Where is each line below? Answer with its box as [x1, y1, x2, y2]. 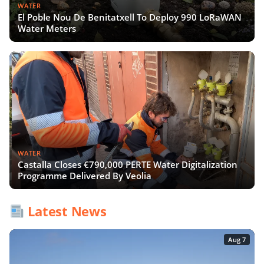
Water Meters [18, 22, 77, 34]
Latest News [24, 202, 107, 221]
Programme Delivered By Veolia [18, 169, 152, 181]
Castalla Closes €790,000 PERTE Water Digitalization [18, 158, 238, 170]
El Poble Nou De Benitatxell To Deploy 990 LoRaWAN [18, 11, 242, 23]
